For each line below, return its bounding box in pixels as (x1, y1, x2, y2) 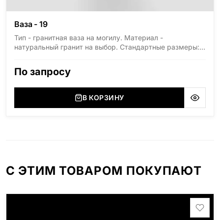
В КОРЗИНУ (82, 93, 124, 102)
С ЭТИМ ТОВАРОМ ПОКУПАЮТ (6, 164, 202, 178)
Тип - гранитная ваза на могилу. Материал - (14, 33, 163, 42)
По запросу (14, 66, 71, 78)
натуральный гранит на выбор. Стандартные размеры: (14, 43, 199, 52)
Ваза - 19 (14, 19, 48, 29)
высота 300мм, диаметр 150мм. (14, 52, 124, 61)
